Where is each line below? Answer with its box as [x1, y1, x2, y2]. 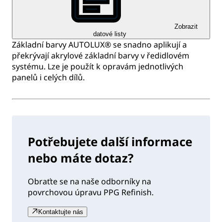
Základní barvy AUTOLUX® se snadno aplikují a [12, 39, 187, 51]
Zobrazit [174, 23, 198, 31]
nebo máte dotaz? [28, 150, 133, 166]
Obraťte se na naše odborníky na [28, 176, 151, 187]
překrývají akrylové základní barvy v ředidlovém [12, 50, 189, 61]
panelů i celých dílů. [12, 72, 85, 83]
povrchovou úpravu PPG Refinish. [28, 187, 154, 198]
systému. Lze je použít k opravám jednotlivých [12, 61, 183, 72]
